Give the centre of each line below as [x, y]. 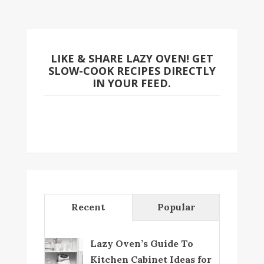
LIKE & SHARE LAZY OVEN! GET [132, 59]
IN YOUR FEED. [132, 83]
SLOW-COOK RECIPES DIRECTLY [132, 71]
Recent [88, 207]
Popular [176, 207]
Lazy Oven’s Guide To [141, 244]
